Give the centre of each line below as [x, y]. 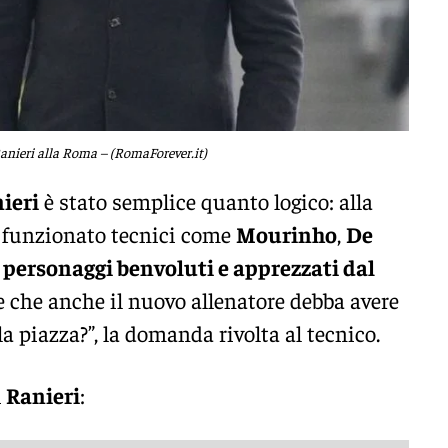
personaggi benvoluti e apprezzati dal [189, 267]
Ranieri [41, 394]
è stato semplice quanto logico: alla [206, 201]
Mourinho [286, 234]
